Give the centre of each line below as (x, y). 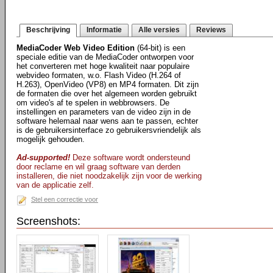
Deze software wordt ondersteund (130, 158)
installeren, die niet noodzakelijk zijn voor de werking (109, 176)
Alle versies (159, 30)
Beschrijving (48, 30)
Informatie (104, 30)
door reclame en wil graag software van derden (98, 167)
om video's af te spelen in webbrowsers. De (93, 103)
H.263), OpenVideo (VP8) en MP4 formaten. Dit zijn (108, 84)
